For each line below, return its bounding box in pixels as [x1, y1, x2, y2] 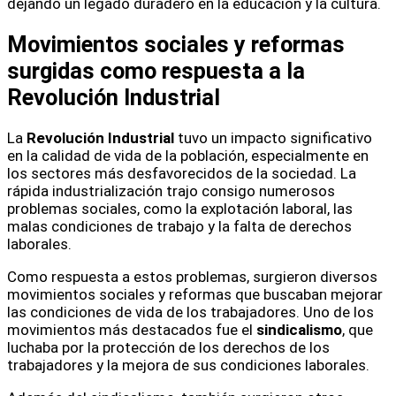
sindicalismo [256, 320, 342, 339]
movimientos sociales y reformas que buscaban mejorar [7, 285, 383, 303]
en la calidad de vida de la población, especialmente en [7, 146, 369, 164]
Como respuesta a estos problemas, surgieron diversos [7, 267, 377, 286]
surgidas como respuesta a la [7, 57, 305, 84]
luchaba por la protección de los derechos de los [7, 338, 330, 356]
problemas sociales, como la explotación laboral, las [7, 199, 353, 217]
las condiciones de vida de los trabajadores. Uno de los [7, 302, 374, 321]
